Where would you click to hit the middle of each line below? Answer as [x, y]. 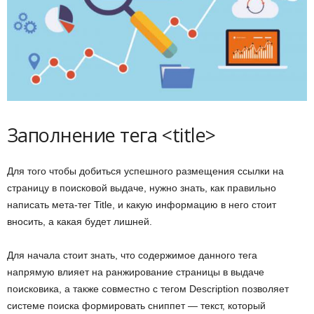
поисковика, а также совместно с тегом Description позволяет [148, 289]
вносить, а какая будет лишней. [80, 222]
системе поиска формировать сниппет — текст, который [136, 306]
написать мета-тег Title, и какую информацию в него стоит [142, 205]
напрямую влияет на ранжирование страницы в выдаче [136, 272]
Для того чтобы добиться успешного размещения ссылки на [145, 171]
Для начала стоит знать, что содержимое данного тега [132, 255]
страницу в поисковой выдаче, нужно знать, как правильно [142, 188]
